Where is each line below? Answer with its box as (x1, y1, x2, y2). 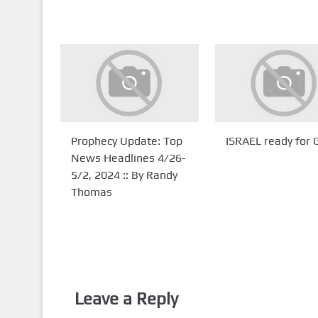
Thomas (70, 185, 112, 199)
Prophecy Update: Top (70, 133, 182, 148)
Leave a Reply (74, 288, 178, 308)
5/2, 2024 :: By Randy (70, 168, 177, 182)
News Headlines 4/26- (70, 150, 186, 165)
